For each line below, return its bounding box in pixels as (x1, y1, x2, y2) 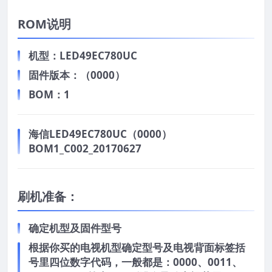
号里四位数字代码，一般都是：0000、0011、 (29, 255, 242, 270)
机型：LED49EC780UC (29, 49, 137, 63)
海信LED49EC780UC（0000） (29, 127, 172, 141)
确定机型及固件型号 (29, 221, 121, 236)
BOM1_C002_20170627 (29, 141, 141, 156)
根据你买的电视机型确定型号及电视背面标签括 (29, 240, 245, 255)
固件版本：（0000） (29, 68, 125, 83)
